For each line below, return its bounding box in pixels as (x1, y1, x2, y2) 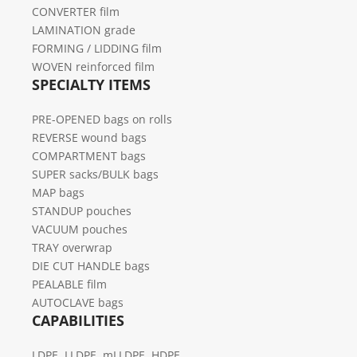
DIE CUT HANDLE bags (32, 257, 150, 273)
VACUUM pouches (32, 221, 127, 237)
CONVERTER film (32, 3, 120, 19)
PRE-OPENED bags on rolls (32, 111, 172, 127)
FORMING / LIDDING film (32, 40, 162, 56)
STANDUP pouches (32, 202, 131, 218)
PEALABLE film (32, 276, 107, 292)
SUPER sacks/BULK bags (32, 166, 159, 182)
